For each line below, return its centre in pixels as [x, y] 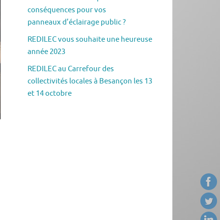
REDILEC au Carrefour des [71, 69]
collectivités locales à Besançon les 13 [90, 82]
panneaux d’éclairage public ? [77, 23]
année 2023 [46, 52]
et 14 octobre [50, 94]
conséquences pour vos [67, 10]
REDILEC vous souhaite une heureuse [90, 40]
